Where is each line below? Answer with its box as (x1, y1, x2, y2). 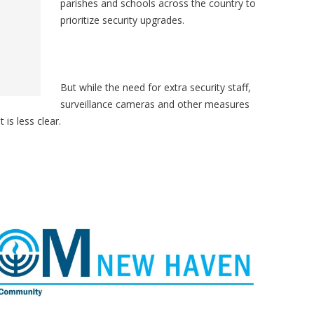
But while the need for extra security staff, (60, 80, 252, 94)
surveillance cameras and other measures (60, 97, 250, 111)
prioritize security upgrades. (60, 13, 185, 27)
